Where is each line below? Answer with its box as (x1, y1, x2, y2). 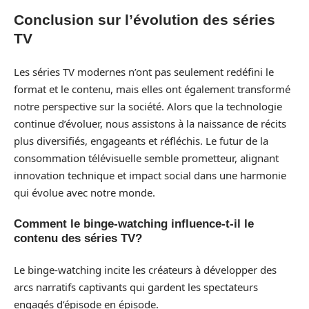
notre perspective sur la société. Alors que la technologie (14, 99, 282, 113)
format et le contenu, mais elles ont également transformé (14, 81, 290, 96)
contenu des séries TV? (14, 232, 142, 245)
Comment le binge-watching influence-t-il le (14, 217, 254, 230)
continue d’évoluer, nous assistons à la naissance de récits (14, 116, 286, 130)
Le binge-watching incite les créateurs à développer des (14, 262, 277, 277)
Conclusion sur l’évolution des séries (14, 12, 275, 28)
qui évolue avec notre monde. (14, 185, 155, 199)
